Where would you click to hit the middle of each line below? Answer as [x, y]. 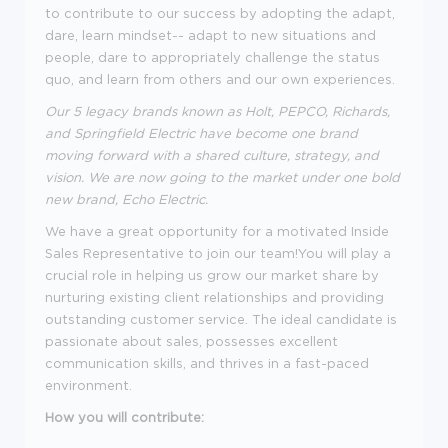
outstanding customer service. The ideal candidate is [221, 319]
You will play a [344, 253]
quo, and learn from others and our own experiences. [220, 79]
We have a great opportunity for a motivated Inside [217, 231]
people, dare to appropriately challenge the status [212, 57]
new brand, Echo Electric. [126, 199]
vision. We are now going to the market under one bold [222, 177]
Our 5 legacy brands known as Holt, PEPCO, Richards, [217, 111]
